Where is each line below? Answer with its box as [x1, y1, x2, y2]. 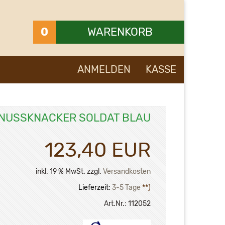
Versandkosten [103, 167, 151, 176]
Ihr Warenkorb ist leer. [108, 50, 178, 59]
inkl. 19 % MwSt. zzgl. [36, 167, 103, 176]
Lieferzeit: [78, 183, 110, 192]
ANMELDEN [77, 63, 131, 75]
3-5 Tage [112, 183, 141, 192]
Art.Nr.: [104, 199, 127, 208]
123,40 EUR [45, 138, 151, 162]
